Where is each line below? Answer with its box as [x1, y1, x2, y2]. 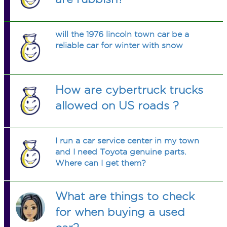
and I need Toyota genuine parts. [55, 147, 187, 156]
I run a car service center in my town [55, 136, 200, 145]
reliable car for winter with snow [55, 41, 183, 50]
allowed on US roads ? [55, 99, 179, 111]
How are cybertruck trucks [55, 84, 204, 96]
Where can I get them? [55, 159, 146, 167]
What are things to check [55, 190, 195, 202]
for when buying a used [55, 206, 185, 218]
